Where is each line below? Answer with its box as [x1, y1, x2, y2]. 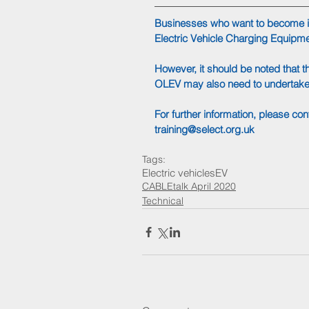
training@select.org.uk [154, 123, 255, 137]
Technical [142, 195, 183, 208]
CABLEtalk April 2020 [142, 180, 236, 193]
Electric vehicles [142, 166, 215, 180]
